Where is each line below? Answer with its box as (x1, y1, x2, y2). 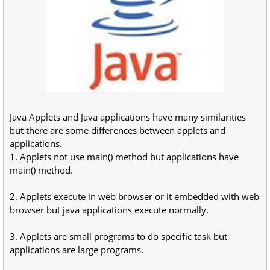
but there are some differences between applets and (10, 124, 225, 136)
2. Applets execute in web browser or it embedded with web (10, 190, 259, 202)
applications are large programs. (10, 243, 143, 256)
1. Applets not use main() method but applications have (10, 150, 239, 163)
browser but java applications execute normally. (10, 203, 209, 216)
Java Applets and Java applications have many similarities (10, 110, 246, 123)
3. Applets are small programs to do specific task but (10, 230, 227, 242)
